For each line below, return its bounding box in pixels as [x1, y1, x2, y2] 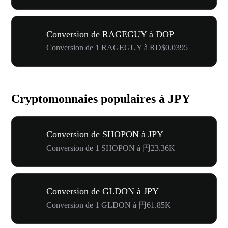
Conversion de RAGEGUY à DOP [46, 28, 174, 39]
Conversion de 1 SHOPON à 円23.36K [46, 143, 175, 152]
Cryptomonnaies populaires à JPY [11, 92, 190, 105]
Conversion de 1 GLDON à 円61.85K [46, 200, 171, 209]
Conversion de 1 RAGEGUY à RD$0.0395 [46, 43, 188, 52]
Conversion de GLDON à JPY [46, 186, 159, 196]
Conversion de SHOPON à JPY [46, 129, 163, 139]
